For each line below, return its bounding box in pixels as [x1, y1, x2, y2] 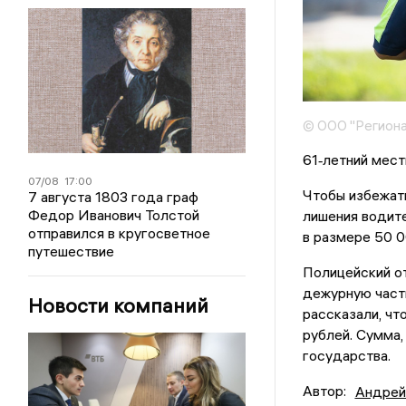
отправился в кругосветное [28, 224, 211, 242]
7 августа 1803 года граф [28, 188, 199, 206]
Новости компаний [28, 293, 209, 318]
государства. [302, 346, 391, 365]
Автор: [302, 382, 346, 401]
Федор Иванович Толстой [28, 206, 200, 224]
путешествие [28, 242, 115, 260]
